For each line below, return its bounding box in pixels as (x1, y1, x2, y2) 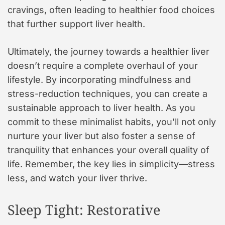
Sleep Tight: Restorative (8, 200, 160, 219)
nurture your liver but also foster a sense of (8, 131, 195, 142)
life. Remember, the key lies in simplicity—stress (8, 159, 215, 170)
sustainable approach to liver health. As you (8, 102, 195, 114)
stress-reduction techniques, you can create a (8, 88, 207, 99)
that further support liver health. (8, 19, 145, 30)
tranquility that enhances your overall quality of (8, 145, 209, 156)
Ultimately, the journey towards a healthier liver (8, 46, 209, 57)
